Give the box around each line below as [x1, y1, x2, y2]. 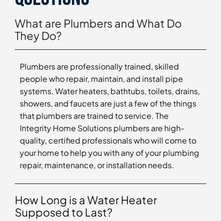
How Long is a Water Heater [15, 192, 157, 207]
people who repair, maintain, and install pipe [20, 74, 183, 84]
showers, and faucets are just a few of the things [20, 98, 196, 109]
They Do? [15, 29, 62, 43]
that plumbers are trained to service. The [20, 110, 169, 121]
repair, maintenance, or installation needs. [20, 160, 174, 171]
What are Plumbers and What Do [15, 16, 182, 31]
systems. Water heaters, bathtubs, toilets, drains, [20, 86, 200, 97]
